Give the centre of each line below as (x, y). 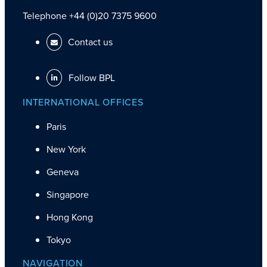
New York (66, 149)
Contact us (90, 42)
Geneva (63, 172)
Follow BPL (91, 77)
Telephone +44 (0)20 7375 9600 (90, 15)
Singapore (68, 194)
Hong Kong (70, 217)
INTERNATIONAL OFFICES (83, 102)
